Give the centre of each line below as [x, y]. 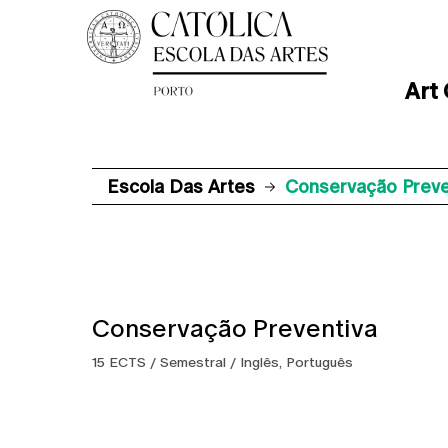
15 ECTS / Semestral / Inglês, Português [222, 362]
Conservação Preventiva [235, 328]
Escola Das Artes [181, 186]
